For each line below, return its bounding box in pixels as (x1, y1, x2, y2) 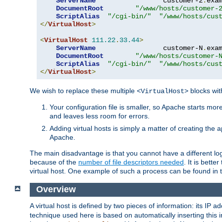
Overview (36, 184, 78, 195)
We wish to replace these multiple (30, 86, 137, 95)
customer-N (96, 44, 203, 52)
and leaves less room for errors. (50, 111, 150, 120)
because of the (30, 158, 78, 166)
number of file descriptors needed (78, 158, 184, 166)
